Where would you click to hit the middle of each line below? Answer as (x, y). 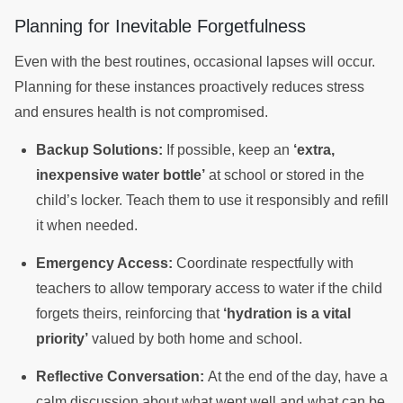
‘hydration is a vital (287, 314)
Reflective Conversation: (120, 377)
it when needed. (89, 226)
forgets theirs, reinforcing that (130, 314)
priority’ (62, 339)
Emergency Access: (104, 264)
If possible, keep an (228, 150)
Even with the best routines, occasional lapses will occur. (195, 61)
